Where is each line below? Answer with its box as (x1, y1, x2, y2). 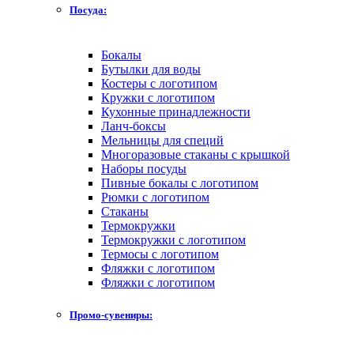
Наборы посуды (101, 162, 186, 175)
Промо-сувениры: (70, 309, 153, 322)
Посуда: (70, 3, 107, 16)
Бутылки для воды (101, 62, 201, 76)
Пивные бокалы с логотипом (101, 176, 258, 190)
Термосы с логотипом (101, 247, 219, 261)
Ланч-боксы (101, 119, 166, 133)
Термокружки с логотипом (101, 233, 246, 247)
